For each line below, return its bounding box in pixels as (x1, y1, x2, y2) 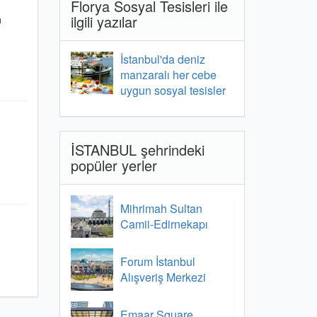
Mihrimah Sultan (120, 200, 202, 217)
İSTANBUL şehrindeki (70, 139, 204, 160)
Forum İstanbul (120, 253, 195, 270)
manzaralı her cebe (120, 67, 217, 83)
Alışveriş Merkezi (120, 269, 206, 285)
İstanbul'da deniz (120, 51, 205, 67)
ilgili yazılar (70, 11, 137, 32)
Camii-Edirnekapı (120, 216, 208, 232)
